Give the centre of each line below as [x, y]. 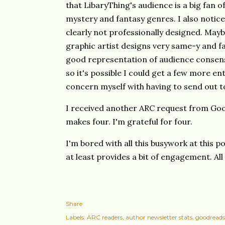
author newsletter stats [159, 217]
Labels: [76, 217]
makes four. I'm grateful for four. [130, 122]
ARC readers [105, 217]
